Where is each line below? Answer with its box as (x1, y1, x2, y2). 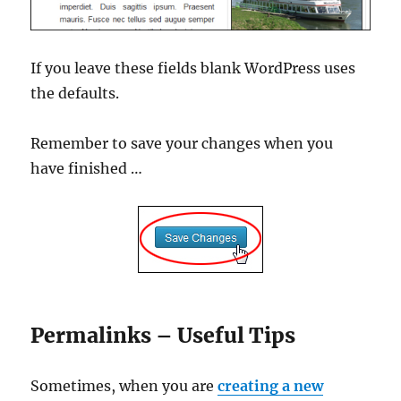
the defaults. (30, 84, 120, 103)
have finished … (30, 159, 143, 178)
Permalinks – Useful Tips (30, 322, 296, 349)
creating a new (218, 377, 324, 396)
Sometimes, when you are (30, 377, 218, 396)
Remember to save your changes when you (30, 134, 334, 153)
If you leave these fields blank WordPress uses (30, 59, 356, 78)
